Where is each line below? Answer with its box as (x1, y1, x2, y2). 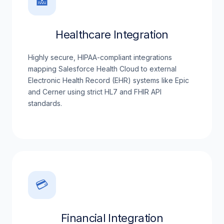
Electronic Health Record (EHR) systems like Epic (28, 76, 189, 84)
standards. (28, 99, 62, 107)
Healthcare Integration (55, 28, 168, 41)
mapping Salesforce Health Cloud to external (28, 64, 176, 73)
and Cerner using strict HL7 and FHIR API (28, 87, 161, 96)
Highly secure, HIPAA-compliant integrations (28, 53, 172, 61)
